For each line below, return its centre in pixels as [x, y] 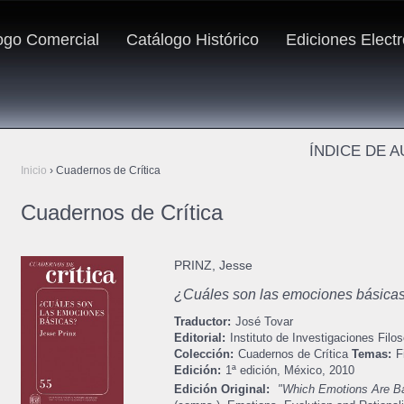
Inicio [34, 170]
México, [304, 370]
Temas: [371, 353]
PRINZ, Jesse [213, 265]
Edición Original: [221, 389]
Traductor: [202, 321]
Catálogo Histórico [193, 40]
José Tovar [264, 321]
